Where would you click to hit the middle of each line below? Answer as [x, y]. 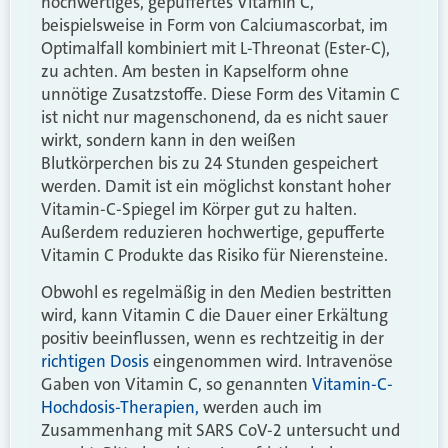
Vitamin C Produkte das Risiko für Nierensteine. [214, 254]
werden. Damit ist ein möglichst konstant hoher [216, 185]
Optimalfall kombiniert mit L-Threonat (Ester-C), [215, 47]
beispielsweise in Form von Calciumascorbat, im [214, 24]
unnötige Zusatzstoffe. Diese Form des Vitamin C [220, 93]
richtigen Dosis [95, 361]
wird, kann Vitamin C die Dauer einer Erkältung [214, 315]
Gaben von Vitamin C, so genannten [176, 384]
